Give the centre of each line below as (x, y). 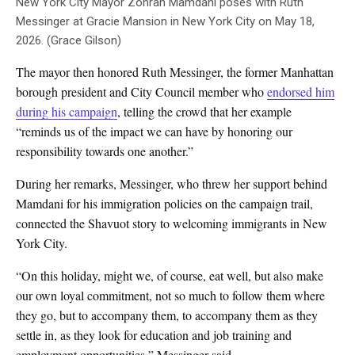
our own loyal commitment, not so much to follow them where (170, 296)
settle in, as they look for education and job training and (154, 335)
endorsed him (301, 92)
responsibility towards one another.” (105, 151)
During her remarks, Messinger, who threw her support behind (172, 184)
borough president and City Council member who (141, 92)
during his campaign (67, 112)
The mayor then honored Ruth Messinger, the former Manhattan (175, 72)
